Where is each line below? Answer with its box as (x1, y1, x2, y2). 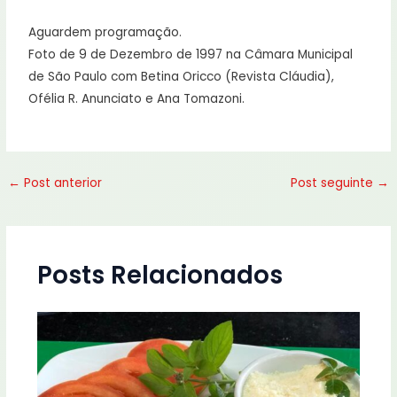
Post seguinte (290, 175, 377, 192)
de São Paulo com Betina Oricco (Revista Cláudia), (28, 67, 335, 85)
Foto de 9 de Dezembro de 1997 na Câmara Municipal (28, 45, 354, 63)
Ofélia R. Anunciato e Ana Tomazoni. (28, 90, 245, 107)
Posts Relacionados (36, 257, 283, 292)
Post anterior (20, 175, 103, 192)
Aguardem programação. (28, 23, 183, 41)
